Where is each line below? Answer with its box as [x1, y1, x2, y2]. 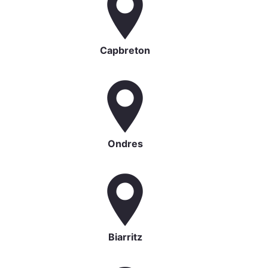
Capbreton [100, 44, 150, 56]
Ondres [107, 137, 143, 150]
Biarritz [108, 230, 142, 243]
